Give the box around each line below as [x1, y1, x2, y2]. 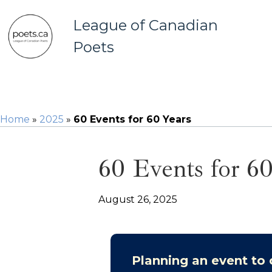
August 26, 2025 [98, 194, 177, 205]
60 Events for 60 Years [73, 114, 191, 125]
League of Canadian [73, 16, 218, 34]
